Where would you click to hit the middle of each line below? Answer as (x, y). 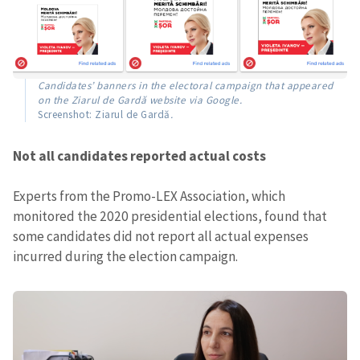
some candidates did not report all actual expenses (161, 237)
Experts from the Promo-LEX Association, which (149, 196)
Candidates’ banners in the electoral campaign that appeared (186, 86)
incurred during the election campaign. (125, 257)
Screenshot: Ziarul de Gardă (104, 115)
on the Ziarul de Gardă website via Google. (140, 100)
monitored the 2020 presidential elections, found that (170, 217)
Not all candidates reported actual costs (139, 156)
